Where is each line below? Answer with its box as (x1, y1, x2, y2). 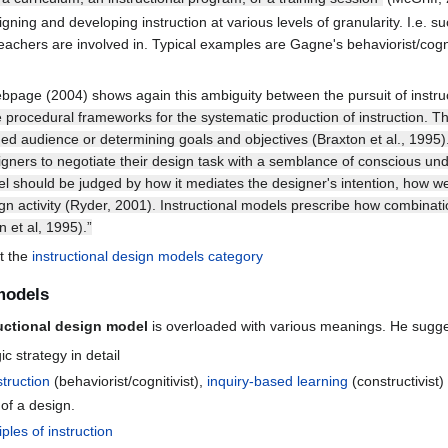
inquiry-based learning (207, 373, 349, 390)
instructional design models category (32, 247, 263, 264)
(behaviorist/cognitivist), (50, 373, 208, 390)
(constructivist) (348, 373, 445, 390)
